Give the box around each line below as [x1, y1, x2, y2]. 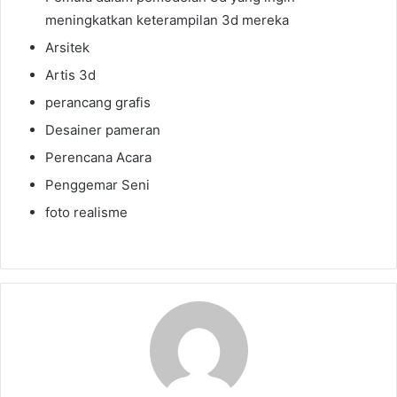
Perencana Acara [45, 149, 152, 166]
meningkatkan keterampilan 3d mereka [45, 12, 289, 28]
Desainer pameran [45, 121, 160, 138]
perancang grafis [45, 94, 151, 111]
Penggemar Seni [45, 176, 150, 193]
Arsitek [45, 39, 90, 56]
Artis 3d [45, 66, 96, 83]
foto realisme [45, 204, 128, 221]
